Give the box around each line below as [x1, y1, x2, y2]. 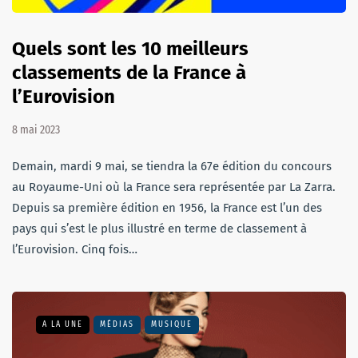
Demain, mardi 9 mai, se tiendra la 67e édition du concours [12, 158, 332, 173]
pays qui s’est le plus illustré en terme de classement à [12, 221, 307, 236]
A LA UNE [42, 319, 83, 329]
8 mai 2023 [12, 122, 60, 137]
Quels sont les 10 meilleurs [12, 37, 249, 60]
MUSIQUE [151, 319, 193, 329]
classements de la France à [12, 61, 246, 84]
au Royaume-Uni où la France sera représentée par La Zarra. [12, 179, 336, 194]
